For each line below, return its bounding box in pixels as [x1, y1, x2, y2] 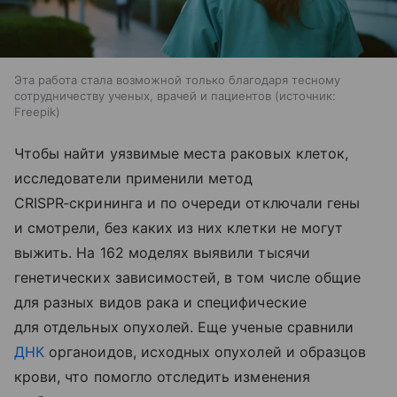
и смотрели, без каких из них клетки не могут [14, 219, 344, 237]
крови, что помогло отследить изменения [14, 368, 310, 386]
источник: [279, 89, 336, 104]
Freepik [14, 105, 56, 120]
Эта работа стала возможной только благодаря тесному [14, 73, 340, 88]
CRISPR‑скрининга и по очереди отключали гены [14, 194, 361, 213]
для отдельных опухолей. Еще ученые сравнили [14, 318, 354, 337]
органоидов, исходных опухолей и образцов [44, 343, 367, 362]
